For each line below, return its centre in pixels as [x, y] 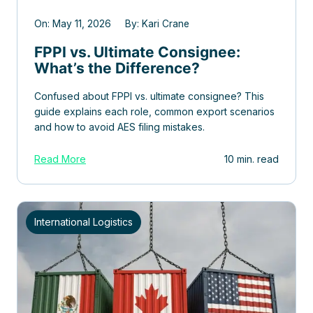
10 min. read [252, 159]
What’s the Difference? [117, 68]
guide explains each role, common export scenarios [154, 111]
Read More [60, 159]
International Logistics [83, 221]
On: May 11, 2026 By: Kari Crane [112, 23]
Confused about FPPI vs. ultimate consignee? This [149, 96]
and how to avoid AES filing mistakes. [119, 126]
